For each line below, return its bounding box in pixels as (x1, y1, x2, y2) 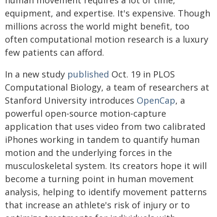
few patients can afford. (5, 46, 104, 58)
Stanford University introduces (5, 94, 137, 106)
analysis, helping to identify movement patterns (5, 186, 207, 198)
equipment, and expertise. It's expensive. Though (5, 7, 210, 19)
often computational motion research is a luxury (5, 33, 208, 45)
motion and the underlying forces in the (5, 147, 172, 158)
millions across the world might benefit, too (5, 20, 189, 32)
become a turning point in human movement (5, 173, 194, 185)
